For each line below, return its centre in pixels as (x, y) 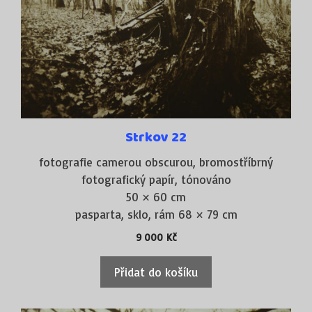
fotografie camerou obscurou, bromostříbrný (156, 162)
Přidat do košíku (156, 272)
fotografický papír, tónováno (156, 179)
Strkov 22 (156, 137)
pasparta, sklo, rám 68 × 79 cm (156, 214)
